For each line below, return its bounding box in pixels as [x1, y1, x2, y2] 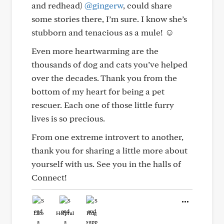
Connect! [31, 172, 67, 182]
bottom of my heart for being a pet [31, 86, 164, 96]
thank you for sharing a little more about [31, 145, 187, 155]
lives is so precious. [31, 113, 105, 123]
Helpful [56, 209, 74, 216]
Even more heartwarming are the [31, 45, 158, 56]
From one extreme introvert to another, [31, 131, 183, 142]
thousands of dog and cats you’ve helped [31, 59, 187, 69]
